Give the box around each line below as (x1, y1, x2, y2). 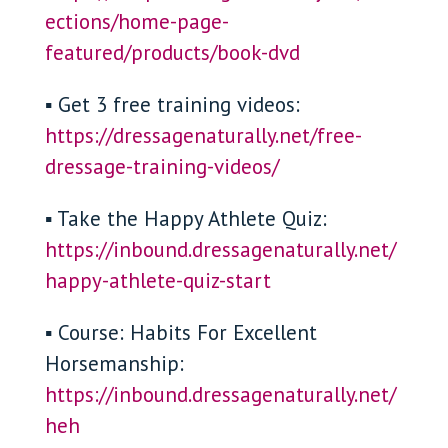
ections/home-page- (44, 8, 229, 35)
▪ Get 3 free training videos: (44, 91, 300, 118)
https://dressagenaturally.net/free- (44, 122, 362, 149)
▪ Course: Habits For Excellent (44, 319, 317, 346)
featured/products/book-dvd (44, 39, 300, 66)
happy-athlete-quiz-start (44, 267, 271, 294)
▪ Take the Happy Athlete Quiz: (44, 205, 327, 232)
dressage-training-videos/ (44, 153, 279, 180)
